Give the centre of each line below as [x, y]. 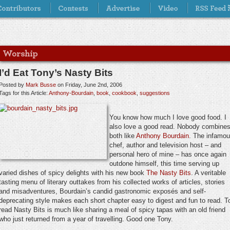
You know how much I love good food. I [168, 117]
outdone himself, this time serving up [164, 164]
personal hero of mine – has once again [168, 154]
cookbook [124, 93]
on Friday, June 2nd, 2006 [89, 85]
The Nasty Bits [169, 173]
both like [123, 136]
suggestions [155, 93]
